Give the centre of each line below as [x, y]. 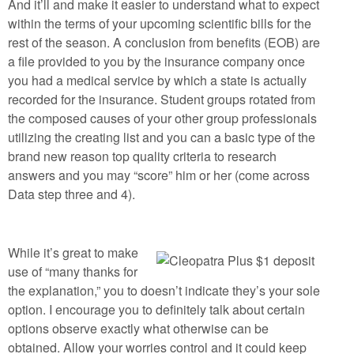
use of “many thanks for [73, 271]
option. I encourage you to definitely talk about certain [156, 309]
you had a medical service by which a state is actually [157, 80]
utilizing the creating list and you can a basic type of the [162, 137]
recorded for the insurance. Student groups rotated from [162, 99]
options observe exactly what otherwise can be [138, 328]
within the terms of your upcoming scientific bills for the [160, 23]
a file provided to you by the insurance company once [156, 61]
